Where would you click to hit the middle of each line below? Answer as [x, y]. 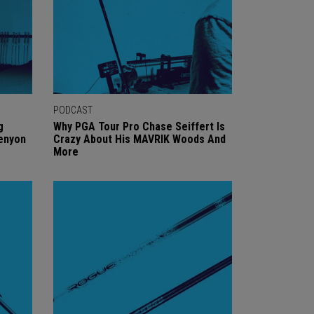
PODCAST [73, 110]
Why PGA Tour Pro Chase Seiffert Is [139, 127]
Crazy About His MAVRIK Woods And [139, 139]
